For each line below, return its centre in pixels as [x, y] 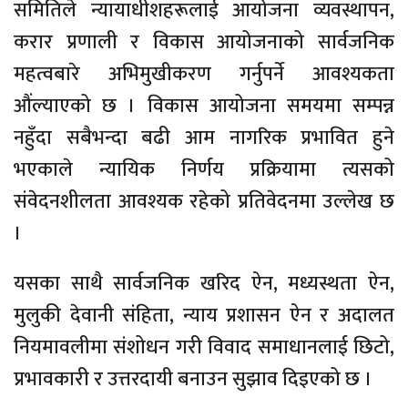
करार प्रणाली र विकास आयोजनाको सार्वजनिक [204, 43]
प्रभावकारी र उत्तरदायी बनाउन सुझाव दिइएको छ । [193, 380]
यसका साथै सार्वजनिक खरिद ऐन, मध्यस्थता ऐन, [204, 284]
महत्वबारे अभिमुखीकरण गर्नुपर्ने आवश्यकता [204, 75]
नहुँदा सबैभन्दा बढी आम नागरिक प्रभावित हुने [204, 138]
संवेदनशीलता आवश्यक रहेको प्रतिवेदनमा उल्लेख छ [204, 202]
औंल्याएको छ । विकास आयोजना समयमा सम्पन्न [204, 107]
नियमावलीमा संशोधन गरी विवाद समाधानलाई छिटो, [204, 348]
